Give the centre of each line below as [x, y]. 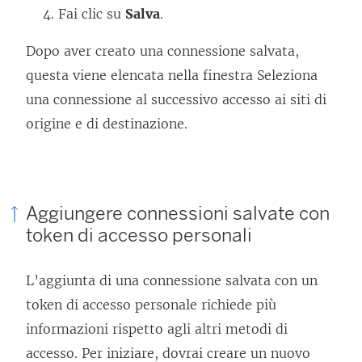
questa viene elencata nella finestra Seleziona [172, 76]
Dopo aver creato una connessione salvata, [162, 51]
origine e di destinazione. [107, 124]
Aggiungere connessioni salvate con [178, 213]
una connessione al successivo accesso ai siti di [176, 100]
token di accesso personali [139, 235]
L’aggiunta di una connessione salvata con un [172, 281]
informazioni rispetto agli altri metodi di [157, 329]
